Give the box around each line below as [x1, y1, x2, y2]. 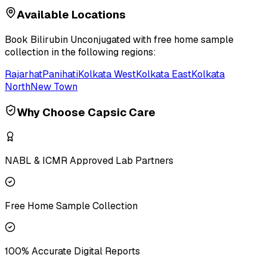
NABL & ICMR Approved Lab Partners [5, 154, 173, 167]
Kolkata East [136, 68, 191, 81]
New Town [30, 80, 77, 94]
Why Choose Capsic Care [17, 104, 156, 120]
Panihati [42, 68, 78, 81]
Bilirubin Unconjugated [30, 33, 131, 46]
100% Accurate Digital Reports [5, 244, 140, 257]
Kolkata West [78, 68, 136, 81]
